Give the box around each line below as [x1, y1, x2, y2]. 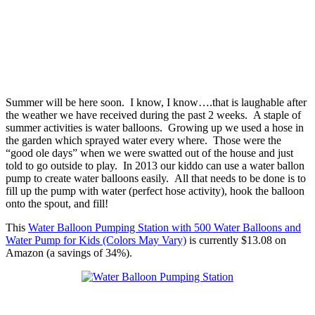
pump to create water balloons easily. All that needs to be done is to [6, 172, 306, 184]
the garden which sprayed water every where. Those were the [6, 134, 281, 146]
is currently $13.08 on [186, 233, 286, 246]
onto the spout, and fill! [6, 197, 108, 210]
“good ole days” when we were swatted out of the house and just [6, 146, 293, 159]
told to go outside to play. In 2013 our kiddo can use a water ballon [6, 159, 304, 172]
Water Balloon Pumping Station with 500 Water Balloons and [28, 221, 301, 233]
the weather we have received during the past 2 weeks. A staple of [6, 108, 301, 121]
